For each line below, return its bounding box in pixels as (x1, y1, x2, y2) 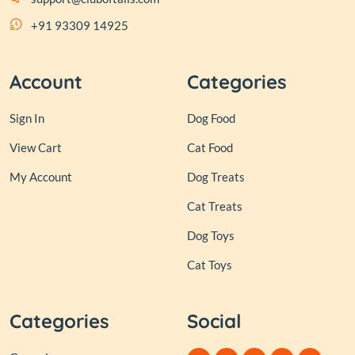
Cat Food (187, 140, 233, 155)
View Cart (10, 140, 62, 155)
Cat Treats (187, 199, 242, 214)
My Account (10, 170, 72, 185)
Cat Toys (187, 258, 232, 273)
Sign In (10, 111, 44, 126)
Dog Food (187, 111, 235, 126)
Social (187, 309, 241, 334)
